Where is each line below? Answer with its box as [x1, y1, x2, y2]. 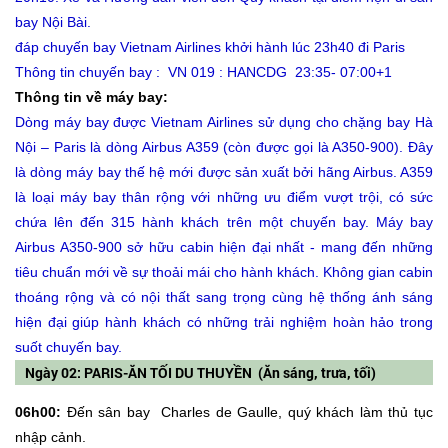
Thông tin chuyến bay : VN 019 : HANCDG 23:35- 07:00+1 [15, 63, 396, 80]
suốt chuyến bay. [15, 338, 122, 355]
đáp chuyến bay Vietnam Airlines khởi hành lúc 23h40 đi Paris [15, 38, 405, 55]
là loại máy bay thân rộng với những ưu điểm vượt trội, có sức [15, 188, 433, 205]
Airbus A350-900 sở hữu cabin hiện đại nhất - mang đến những [15, 238, 433, 255]
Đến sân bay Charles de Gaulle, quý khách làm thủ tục [61, 403, 433, 420]
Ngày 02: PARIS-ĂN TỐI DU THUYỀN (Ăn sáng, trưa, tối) [25, 362, 376, 382]
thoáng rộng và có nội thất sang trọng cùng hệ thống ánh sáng [15, 288, 433, 305]
